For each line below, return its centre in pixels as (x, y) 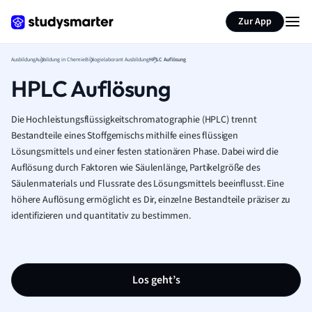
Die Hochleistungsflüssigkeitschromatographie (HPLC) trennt (134, 120)
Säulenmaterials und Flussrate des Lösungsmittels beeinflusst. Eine (148, 184)
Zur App (255, 22)
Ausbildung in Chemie (60, 60)
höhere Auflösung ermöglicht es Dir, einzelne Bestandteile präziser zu (151, 200)
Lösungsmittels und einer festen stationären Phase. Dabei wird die (145, 152)
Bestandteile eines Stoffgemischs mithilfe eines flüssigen (125, 136)
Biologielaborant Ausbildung (117, 60)
